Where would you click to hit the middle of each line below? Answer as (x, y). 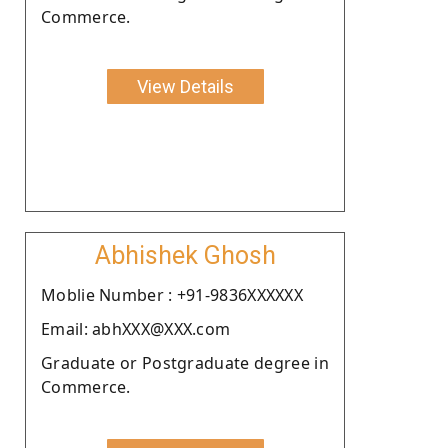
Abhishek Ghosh (185, 255)
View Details (185, 86)
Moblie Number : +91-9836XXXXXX (172, 294)
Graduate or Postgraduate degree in (185, 362)
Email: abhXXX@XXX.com (136, 328)
